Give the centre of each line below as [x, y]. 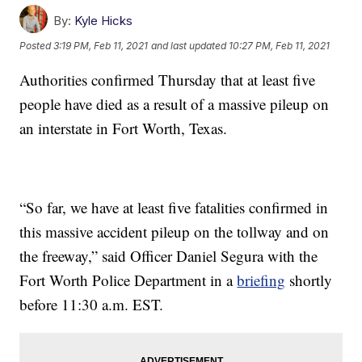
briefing [261, 280]
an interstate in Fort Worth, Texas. [124, 128]
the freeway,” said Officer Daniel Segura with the [169, 255]
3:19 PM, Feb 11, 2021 [101, 46]
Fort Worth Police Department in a [128, 280]
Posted [37, 46]
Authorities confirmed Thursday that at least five [168, 79]
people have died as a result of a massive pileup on [175, 103]
